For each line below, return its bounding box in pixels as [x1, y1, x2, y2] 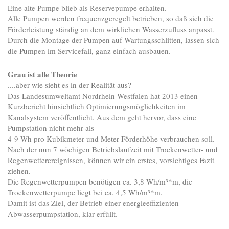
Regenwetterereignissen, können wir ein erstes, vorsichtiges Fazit [8, 155, 214, 166]
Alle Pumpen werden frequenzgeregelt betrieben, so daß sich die [8, 13, 214, 24]
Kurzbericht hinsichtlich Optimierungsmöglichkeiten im [8, 101, 186, 112]
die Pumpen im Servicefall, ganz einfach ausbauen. [8, 45, 171, 56]
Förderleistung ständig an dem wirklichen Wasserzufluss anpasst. [8, 24, 214, 35]
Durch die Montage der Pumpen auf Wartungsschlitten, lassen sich [8, 35, 219, 45]
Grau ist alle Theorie [8, 68, 77, 80]
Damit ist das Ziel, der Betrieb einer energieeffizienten [8, 198, 179, 209]
